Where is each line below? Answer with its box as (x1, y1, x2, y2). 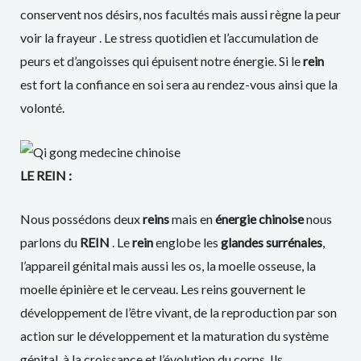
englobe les (152, 234, 218, 251)
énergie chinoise (214, 211, 304, 227)
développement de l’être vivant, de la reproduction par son (19, 305, 337, 321)
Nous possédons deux (19, 211, 143, 227)
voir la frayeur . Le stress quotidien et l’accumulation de (19, 30, 318, 46)
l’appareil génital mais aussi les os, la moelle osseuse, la (19, 258, 316, 274)
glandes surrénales (218, 234, 322, 251)
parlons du (19, 234, 80, 251)
